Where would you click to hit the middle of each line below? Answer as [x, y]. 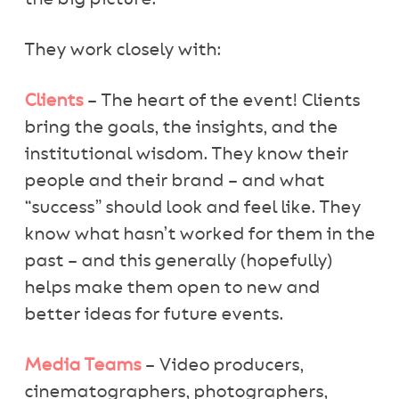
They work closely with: [122, 50]
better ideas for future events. [153, 315]
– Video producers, [222, 366]
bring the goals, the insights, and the [180, 128]
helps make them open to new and [171, 288]
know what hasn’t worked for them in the [199, 235]
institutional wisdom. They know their [186, 155]
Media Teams [82, 366]
